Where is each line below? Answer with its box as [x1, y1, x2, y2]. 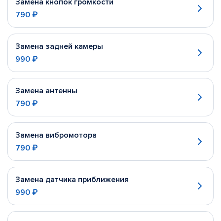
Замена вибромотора [15, 130, 97, 140]
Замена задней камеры [15, 41, 103, 51]
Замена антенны [15, 86, 77, 96]
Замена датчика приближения [15, 175, 129, 184]
